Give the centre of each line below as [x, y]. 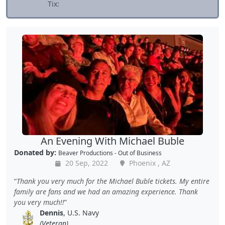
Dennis [52, 213]
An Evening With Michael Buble [113, 141]
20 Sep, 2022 [85, 163]
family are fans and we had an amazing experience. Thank [106, 192]
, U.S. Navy [81, 213]
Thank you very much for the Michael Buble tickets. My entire [113, 181]
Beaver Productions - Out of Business [110, 153]
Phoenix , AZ [148, 163]
